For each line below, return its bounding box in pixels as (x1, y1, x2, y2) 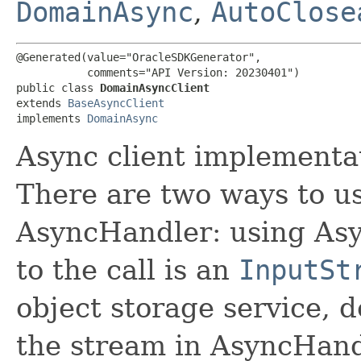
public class (16, 81, 100, 94)
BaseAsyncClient (68, 96, 164, 110)
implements (16, 111, 87, 125)
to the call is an (16, 253, 239, 286)
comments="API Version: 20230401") (16, 65, 300, 79)
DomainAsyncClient (100, 81, 210, 94)
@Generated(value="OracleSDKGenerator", (16, 50, 261, 64)
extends (16, 96, 68, 110)
